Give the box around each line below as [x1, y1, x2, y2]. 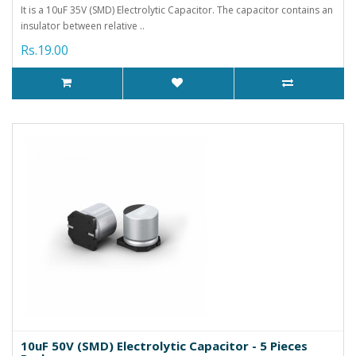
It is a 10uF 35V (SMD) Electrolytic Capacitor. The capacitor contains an [21, 2, 333, 17]
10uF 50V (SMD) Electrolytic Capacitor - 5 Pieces [21, 337, 308, 354]
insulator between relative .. [21, 18, 145, 33]
